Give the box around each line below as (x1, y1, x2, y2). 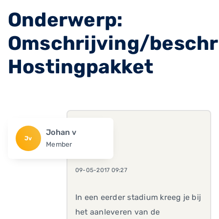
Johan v (46, 128, 77, 137)
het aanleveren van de (75, 207, 160, 217)
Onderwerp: (8, 8, 123, 31)
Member (46, 140, 72, 149)
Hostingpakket (8, 55, 154, 78)
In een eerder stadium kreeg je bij (75, 193, 201, 202)
